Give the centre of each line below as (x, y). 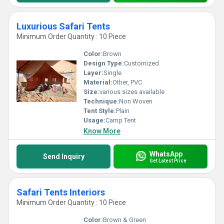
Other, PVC (127, 82)
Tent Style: (100, 111)
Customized (141, 63)
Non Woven (136, 101)
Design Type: (104, 63)
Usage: (94, 120)
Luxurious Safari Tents (63, 26)
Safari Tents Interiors (61, 192)
